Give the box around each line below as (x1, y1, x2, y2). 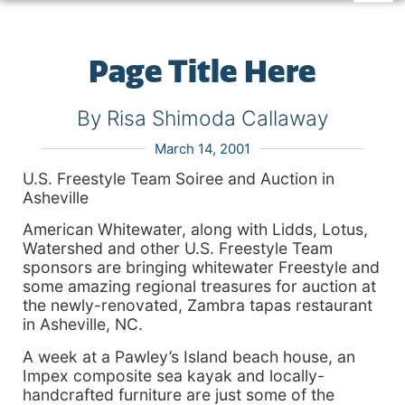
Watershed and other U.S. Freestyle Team (23, 239, 333, 259)
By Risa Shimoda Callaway (77, 106, 328, 131)
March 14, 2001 (155, 140, 250, 157)
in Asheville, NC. (23, 315, 143, 334)
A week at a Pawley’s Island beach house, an (23, 346, 355, 366)
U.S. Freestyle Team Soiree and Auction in (23, 169, 334, 188)
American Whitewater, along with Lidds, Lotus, (23, 220, 368, 240)
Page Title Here (89, 53, 316, 90)
